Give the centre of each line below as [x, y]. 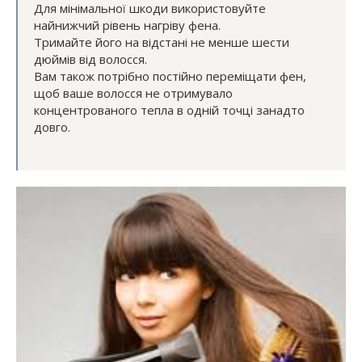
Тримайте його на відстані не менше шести [162, 42]
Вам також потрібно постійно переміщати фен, [170, 76]
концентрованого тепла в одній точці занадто [169, 110]
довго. [52, 127]
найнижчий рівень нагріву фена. [129, 25]
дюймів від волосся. [92, 59]
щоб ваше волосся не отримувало [133, 93]
